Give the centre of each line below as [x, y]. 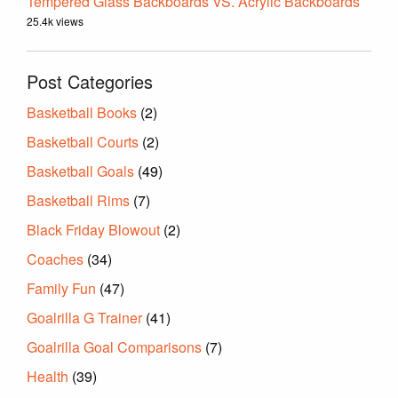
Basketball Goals [80, 171]
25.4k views [55, 21]
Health [48, 377]
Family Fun [61, 289]
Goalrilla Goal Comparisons [114, 347]
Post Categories [90, 82]
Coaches [55, 259]
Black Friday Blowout [93, 230]
